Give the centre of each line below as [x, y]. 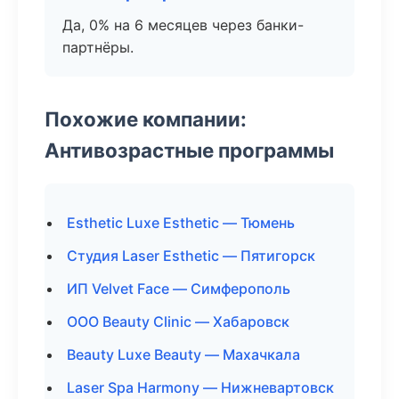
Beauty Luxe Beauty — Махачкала [183, 354]
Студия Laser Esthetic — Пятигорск [191, 256]
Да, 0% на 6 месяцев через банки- [183, 25]
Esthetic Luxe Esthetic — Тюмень [181, 223]
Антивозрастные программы [189, 150]
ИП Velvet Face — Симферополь [179, 289]
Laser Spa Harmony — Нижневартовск [200, 387]
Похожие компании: [146, 119]
